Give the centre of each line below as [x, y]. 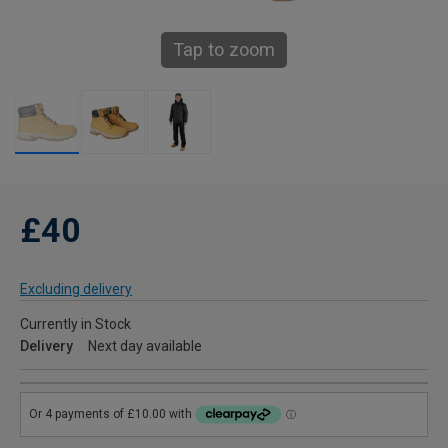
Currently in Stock [75, 324]
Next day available [145, 346]
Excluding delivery [76, 289]
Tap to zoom [224, 49]
